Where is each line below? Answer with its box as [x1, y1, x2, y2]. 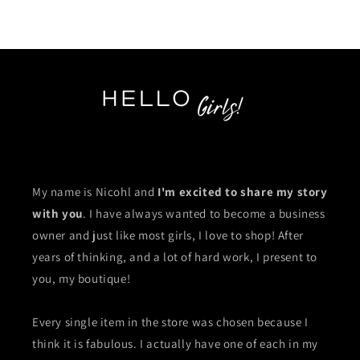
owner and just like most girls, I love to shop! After [32, 227, 304, 243]
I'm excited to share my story [154, 183, 328, 199]
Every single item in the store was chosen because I [32, 313, 309, 329]
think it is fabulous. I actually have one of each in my [32, 335, 319, 351]
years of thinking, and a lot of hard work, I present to [32, 248, 318, 264]
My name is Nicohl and [32, 183, 155, 199]
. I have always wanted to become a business [82, 205, 325, 221]
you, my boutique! [32, 270, 131, 286]
